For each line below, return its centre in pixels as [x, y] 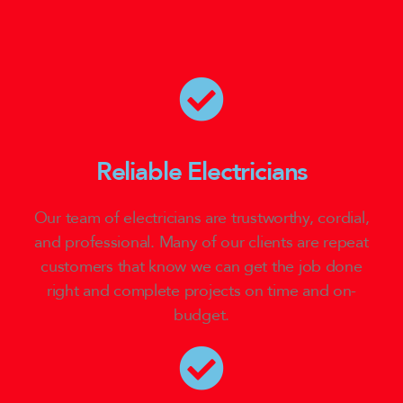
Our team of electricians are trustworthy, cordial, [201, 219]
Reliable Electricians [201, 172]
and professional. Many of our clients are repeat [201, 243]
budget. [201, 316]
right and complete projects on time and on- [201, 291]
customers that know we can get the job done [201, 267]
